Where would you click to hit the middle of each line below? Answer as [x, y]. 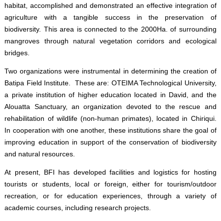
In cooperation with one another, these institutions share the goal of [110, 130]
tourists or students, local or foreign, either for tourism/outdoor [110, 184]
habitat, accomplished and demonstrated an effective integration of [110, 5]
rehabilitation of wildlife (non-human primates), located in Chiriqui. [110, 118]
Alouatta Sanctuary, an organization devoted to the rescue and [110, 107]
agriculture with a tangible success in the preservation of [110, 17]
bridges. [17, 53]
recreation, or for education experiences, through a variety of [110, 196]
